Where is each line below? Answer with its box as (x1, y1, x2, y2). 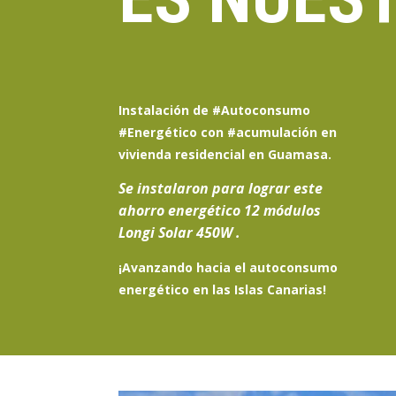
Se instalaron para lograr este (118, 178, 324, 198)
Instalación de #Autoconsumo (118, 101, 311, 118)
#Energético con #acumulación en (118, 123, 338, 141)
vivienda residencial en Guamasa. (118, 145, 332, 163)
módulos (263, 200, 322, 220)
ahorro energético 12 (118, 200, 261, 220)
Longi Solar (118, 222, 194, 242)
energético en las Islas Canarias (118, 280, 324, 298)
